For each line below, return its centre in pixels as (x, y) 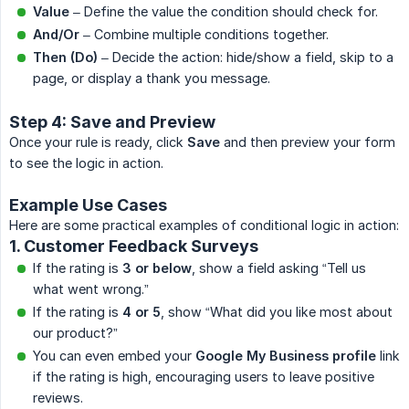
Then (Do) (65, 58)
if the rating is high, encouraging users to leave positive (204, 377)
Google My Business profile (286, 356)
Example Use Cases (88, 205)
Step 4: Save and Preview (112, 122)
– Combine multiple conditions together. (204, 35)
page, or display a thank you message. (152, 79)
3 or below (157, 268)
